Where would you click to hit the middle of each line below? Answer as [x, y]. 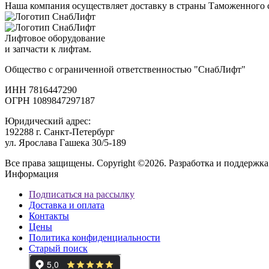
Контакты [49, 216]
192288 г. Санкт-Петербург [60, 131]
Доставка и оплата [67, 205]
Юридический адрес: [48, 121]
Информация [32, 174]
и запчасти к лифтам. [48, 49]
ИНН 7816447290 [41, 89]
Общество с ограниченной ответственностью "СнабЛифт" [125, 69]
